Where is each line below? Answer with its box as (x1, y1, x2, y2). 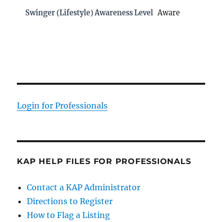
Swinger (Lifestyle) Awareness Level (25, 8, 154, 17)
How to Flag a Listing (27, 210, 111, 220)
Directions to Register (27, 196, 113, 206)
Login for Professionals (17, 100, 108, 111)
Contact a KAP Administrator (27, 182, 141, 192)
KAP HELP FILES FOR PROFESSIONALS (17, 156, 191, 166)
